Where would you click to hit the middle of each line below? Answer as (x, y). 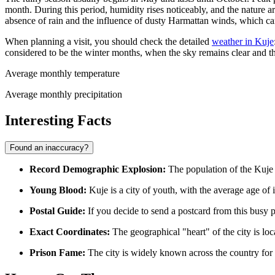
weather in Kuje (243, 42)
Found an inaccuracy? (49, 148)
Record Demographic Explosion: (98, 169)
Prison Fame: (57, 253)
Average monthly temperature (62, 74)
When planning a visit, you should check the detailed (108, 42)
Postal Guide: (57, 211)
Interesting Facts (58, 121)
